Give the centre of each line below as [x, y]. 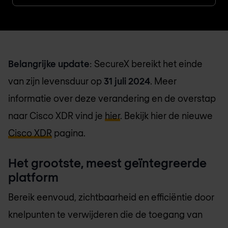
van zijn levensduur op [55, 81]
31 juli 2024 [126, 81]
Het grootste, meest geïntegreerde [107, 162]
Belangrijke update [49, 64]
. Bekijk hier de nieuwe [166, 116]
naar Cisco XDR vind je [56, 116]
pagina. [69, 133]
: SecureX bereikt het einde [146, 64]
